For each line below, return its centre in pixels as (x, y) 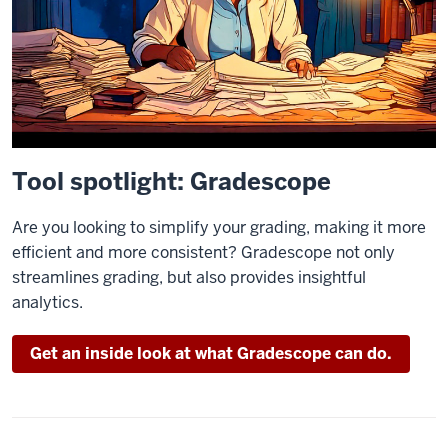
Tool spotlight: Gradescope (171, 181)
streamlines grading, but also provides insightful (189, 277)
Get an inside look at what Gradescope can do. (211, 353)
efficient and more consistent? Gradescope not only (203, 252)
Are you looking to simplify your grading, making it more (219, 227)
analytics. (47, 302)
